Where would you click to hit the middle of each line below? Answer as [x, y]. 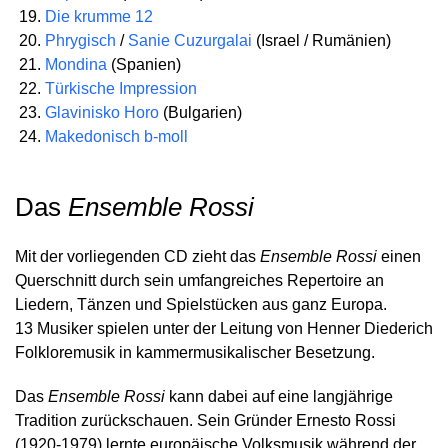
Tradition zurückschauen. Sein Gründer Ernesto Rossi [205, 420]
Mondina [76, 64]
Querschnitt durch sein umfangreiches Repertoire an [199, 280]
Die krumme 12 [99, 16]
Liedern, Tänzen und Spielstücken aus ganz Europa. [201, 304]
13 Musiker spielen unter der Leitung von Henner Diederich [224, 328]
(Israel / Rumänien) [323, 40]
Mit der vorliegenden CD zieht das [137, 256]
